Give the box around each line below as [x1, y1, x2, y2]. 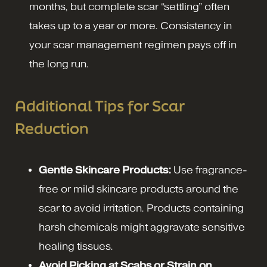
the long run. [29, 58, 89, 70]
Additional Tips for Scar [15, 95, 185, 116]
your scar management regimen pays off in [29, 39, 237, 51]
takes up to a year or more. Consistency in [29, 20, 232, 32]
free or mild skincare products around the [39, 183, 238, 195]
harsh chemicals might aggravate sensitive [39, 221, 245, 233]
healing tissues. [39, 240, 113, 252]
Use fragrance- [171, 164, 247, 176]
